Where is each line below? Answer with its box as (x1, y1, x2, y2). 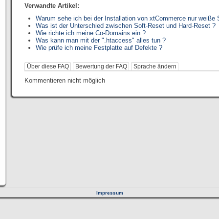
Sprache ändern (133, 63, 176, 70)
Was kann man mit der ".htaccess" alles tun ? (36, 37, 166, 44)
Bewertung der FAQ (75, 63, 127, 70)
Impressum (96, 190, 123, 196)
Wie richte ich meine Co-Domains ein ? (36, 29, 146, 37)
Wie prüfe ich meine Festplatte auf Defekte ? (36, 44, 163, 51)
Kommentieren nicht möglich (24, 77, 105, 84)
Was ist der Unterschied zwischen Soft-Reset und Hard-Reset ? (36, 22, 216, 29)
